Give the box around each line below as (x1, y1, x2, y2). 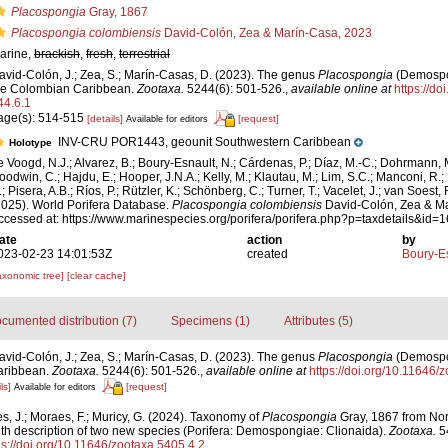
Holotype (9, 137, 55, 148)
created (247, 247, 289, 261)
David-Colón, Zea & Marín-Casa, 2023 (161, 26, 372, 40)
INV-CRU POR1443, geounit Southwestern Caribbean (55, 135, 351, 149)
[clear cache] (67, 270, 126, 281)
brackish (34, 47, 80, 61)
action (247, 233, 283, 247)
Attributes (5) (283, 314, 353, 328)
